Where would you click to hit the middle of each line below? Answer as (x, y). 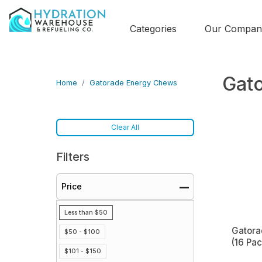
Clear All (125, 127)
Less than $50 (86, 213)
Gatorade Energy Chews (133, 83)
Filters (73, 157)
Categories (153, 29)
